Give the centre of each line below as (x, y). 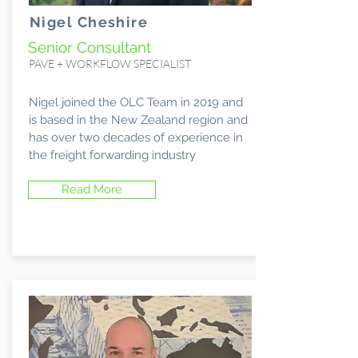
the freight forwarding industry (112, 155)
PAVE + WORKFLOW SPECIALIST (110, 64)
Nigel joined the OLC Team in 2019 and (136, 102)
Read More (92, 189)
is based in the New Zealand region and (138, 120)
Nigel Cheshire (89, 22)
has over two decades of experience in (136, 137)
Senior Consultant (89, 47)
